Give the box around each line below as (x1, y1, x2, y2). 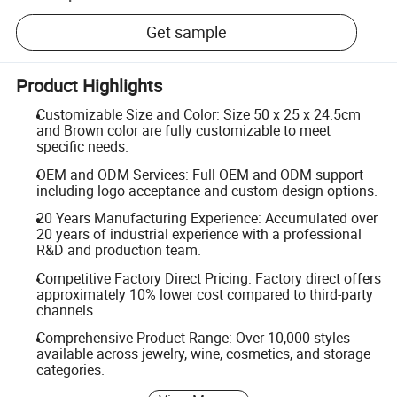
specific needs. (35, 136, 128, 156)
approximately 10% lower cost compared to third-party (35, 284, 373, 304)
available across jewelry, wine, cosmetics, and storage (35, 344, 370, 364)
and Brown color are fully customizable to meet (35, 121, 331, 140)
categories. (35, 360, 105, 380)
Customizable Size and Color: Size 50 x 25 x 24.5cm (35, 105, 361, 124)
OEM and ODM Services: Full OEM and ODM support (35, 164, 363, 184)
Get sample (146, 21, 228, 43)
